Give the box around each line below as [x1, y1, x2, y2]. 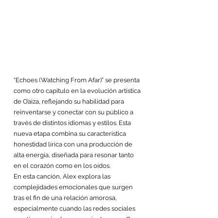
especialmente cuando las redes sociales [14, 205, 137, 212]
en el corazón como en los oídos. [14, 162, 110, 169]
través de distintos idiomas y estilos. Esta [14, 119, 132, 127]
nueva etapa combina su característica [14, 130, 127, 137]
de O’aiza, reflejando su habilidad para [14, 98, 126, 105]
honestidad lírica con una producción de [14, 141, 134, 148]
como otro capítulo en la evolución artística [14, 87, 142, 94]
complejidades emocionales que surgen [14, 183, 134, 191]
